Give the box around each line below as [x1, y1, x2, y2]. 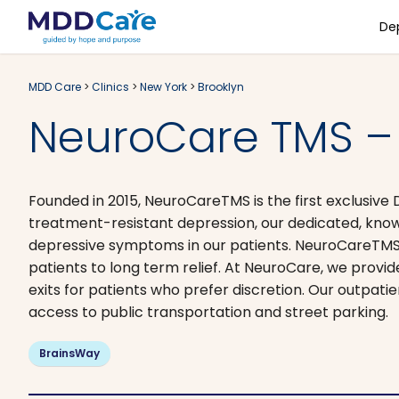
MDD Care [28, 79, 81, 94]
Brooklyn [198, 79, 244, 94]
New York [140, 79, 187, 94]
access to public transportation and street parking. [28, 302, 388, 322]
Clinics [92, 79, 129, 94]
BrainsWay [39, 346, 100, 361]
